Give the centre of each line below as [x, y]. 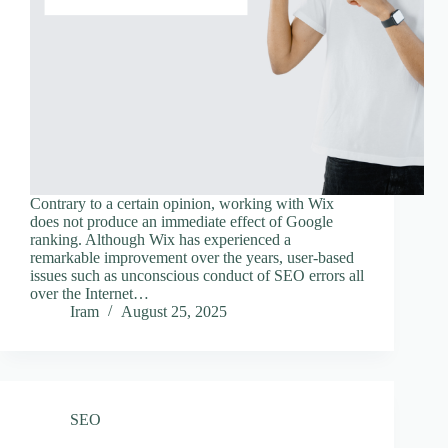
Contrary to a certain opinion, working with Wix [182, 204]
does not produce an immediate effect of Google [181, 222]
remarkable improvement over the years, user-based [192, 258]
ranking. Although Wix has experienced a [160, 240]
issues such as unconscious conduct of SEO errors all [197, 276]
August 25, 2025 [174, 312]
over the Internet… [89, 294]
